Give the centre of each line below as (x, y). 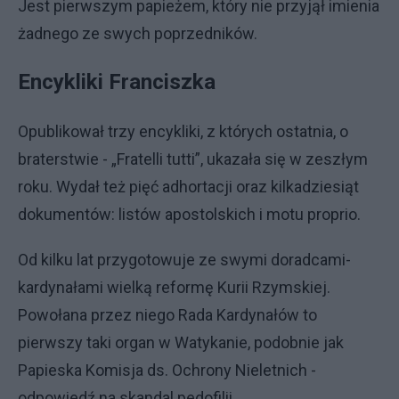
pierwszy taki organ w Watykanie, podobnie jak (181, 342)
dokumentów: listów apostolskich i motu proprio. (189, 214)
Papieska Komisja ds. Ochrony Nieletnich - (167, 370)
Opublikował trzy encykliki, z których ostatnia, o (183, 131)
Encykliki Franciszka (119, 82)
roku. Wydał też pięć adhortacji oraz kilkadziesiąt (188, 187)
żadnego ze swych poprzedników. (139, 33)
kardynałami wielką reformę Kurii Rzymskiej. (174, 287)
